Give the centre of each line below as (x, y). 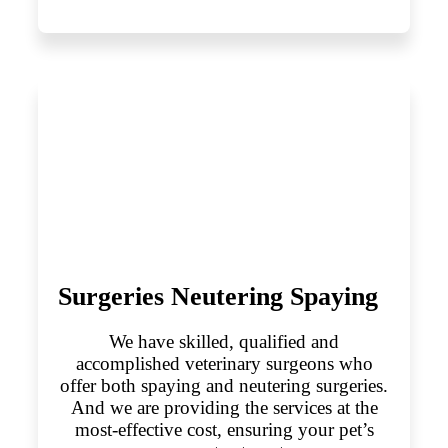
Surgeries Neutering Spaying (217, 297)
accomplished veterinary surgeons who (224, 364)
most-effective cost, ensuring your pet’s (224, 430)
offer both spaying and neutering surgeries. (224, 386)
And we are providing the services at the (224, 408)
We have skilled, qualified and (224, 342)
